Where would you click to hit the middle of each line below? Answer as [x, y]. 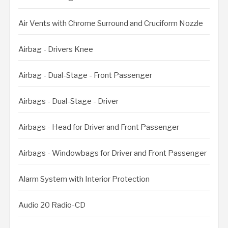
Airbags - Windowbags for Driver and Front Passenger [112, 153]
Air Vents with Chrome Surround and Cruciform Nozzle [111, 23]
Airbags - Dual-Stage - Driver [68, 101]
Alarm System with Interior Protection [84, 179]
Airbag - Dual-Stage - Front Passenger [85, 75]
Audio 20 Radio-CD [52, 205]
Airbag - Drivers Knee [56, 49]
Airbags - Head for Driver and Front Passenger [99, 127]
